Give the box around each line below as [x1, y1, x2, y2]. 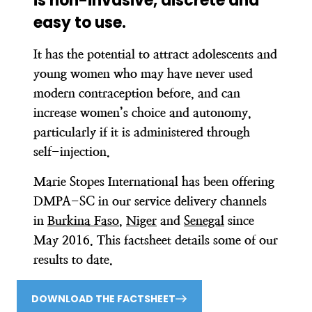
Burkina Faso [47, 213, 119, 228]
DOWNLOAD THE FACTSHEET [31, 292, 175, 306]
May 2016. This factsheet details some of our [33, 233, 278, 247]
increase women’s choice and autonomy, [33, 105, 251, 120]
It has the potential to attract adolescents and [33, 47, 277, 61]
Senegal [184, 213, 224, 228]
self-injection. [33, 144, 110, 159]
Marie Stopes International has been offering [33, 174, 274, 189]
